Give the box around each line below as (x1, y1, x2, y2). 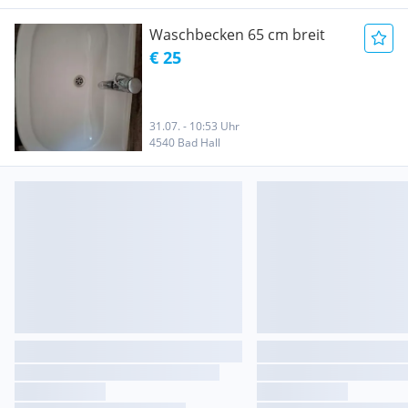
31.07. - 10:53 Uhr (149, 118, 240, 134)
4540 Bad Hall (149, 135, 220, 150)
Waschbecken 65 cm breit (149, 25, 325, 45)
